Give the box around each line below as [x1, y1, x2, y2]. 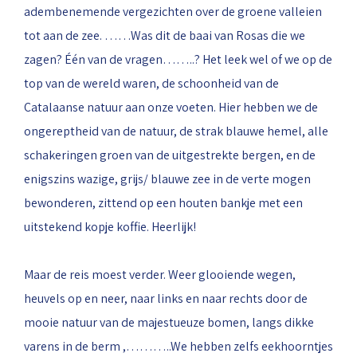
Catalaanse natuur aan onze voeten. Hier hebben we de [24, 99, 318, 116]
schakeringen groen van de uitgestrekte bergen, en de [24, 147, 316, 163]
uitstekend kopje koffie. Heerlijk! [24, 218, 196, 235]
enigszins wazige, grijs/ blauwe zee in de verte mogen [24, 171, 311, 187]
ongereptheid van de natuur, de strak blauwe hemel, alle [24, 123, 328, 139]
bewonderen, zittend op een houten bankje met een [24, 194, 303, 211]
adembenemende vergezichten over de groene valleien [24, 3, 322, 20]
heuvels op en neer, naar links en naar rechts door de [24, 290, 308, 307]
